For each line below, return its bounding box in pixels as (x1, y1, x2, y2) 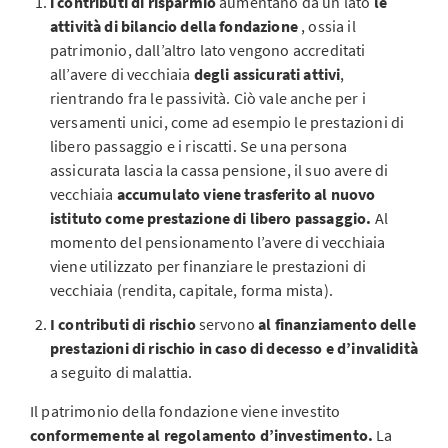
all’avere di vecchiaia (50, 64, 191, 84)
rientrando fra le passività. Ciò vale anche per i (50, 88, 366, 108)
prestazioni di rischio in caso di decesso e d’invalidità (50, 338, 418, 358)
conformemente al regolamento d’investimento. (30, 425, 374, 445)
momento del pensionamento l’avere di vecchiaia (50, 232, 386, 252)
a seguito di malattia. (50, 362, 193, 382)
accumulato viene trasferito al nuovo (116, 184, 376, 204)
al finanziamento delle (258, 314, 416, 334)
